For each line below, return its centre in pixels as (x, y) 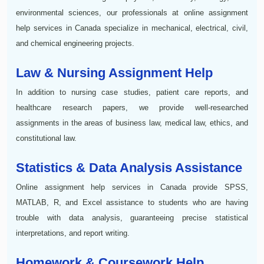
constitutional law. (46, 138)
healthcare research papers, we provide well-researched (132, 107)
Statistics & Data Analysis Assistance (129, 167)
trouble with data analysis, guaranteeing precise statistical (132, 217)
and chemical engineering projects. (75, 43)
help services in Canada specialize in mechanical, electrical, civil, (132, 28)
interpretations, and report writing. (73, 233)
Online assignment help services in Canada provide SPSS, (132, 187)
